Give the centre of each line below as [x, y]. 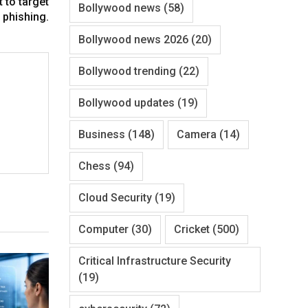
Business [102, 134]
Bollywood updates [126, 102]
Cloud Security [115, 197]
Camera [197, 134]
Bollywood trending [127, 71]
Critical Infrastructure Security [155, 261]
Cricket [192, 229]
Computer [103, 229]
